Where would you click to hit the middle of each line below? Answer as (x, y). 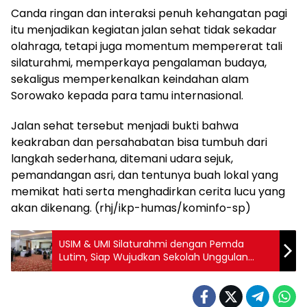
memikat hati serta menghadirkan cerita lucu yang (148, 192)
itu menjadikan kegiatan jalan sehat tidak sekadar (144, 30)
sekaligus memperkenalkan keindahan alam (130, 79)
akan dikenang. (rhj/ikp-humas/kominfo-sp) (131, 208)
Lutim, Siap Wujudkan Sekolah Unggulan (153, 257)
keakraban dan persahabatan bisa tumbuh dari (139, 143)
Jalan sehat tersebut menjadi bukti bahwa (125, 126)
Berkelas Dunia (94, 270)
